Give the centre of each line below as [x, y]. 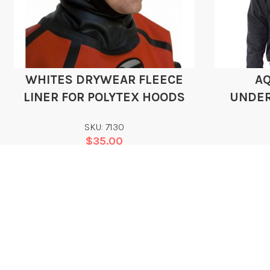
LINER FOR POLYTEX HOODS [105, 97]
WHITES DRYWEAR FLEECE [105, 79]
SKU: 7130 [105, 127]
